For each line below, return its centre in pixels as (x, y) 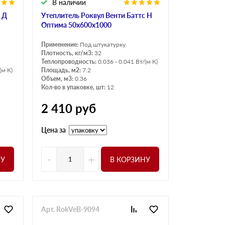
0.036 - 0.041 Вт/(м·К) (128, 62)
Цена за (53, 130)
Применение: (61, 45)
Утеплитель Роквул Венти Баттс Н (97, 16)
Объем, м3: (58, 79)
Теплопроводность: (70, 62)
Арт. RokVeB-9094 (70, 209)
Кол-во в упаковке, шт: (74, 87)
